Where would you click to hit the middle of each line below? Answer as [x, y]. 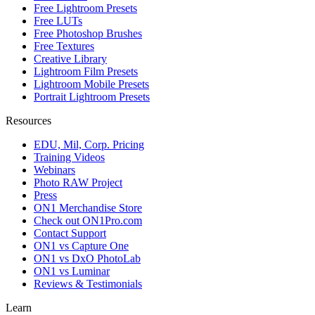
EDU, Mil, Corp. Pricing [89, 145]
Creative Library [70, 59]
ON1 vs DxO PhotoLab [87, 259]
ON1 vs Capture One [81, 246]
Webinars [54, 170]
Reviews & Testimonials [88, 284]
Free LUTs [58, 21]
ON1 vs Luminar [72, 271]
